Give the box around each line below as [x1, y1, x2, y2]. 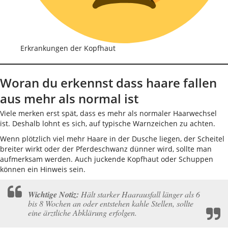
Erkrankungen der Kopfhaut [20, 43, 116, 53]
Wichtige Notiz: [28, 189, 79, 200]
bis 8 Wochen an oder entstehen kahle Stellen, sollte [28, 198, 193, 209]
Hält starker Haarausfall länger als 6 [79, 189, 200, 199]
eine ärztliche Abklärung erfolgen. [28, 207, 137, 218]
